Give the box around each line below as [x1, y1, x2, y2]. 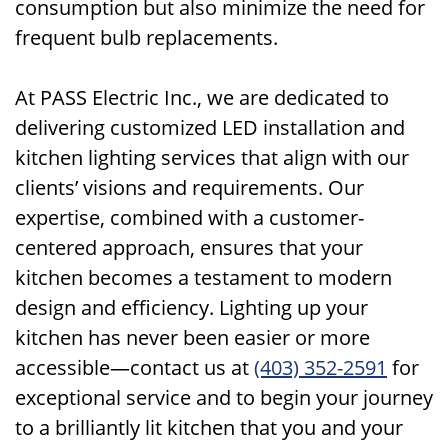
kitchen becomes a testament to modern [15, 264, 392, 291]
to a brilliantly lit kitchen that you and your [15, 414, 403, 441]
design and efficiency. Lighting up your [15, 294, 368, 321]
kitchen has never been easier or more [15, 324, 370, 351]
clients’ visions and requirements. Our [15, 174, 364, 201]
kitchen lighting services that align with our [15, 144, 409, 171]
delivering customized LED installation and [15, 114, 405, 141]
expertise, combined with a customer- [15, 204, 364, 231]
